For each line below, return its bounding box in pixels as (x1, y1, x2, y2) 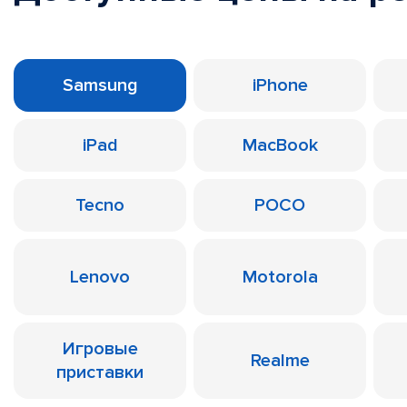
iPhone (252, 74, 308, 96)
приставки (56, 362, 144, 383)
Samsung (62, 74, 138, 96)
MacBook (242, 134, 318, 156)
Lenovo (70, 266, 130, 288)
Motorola (242, 266, 318, 288)
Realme (250, 350, 310, 372)
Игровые (62, 338, 138, 360)
